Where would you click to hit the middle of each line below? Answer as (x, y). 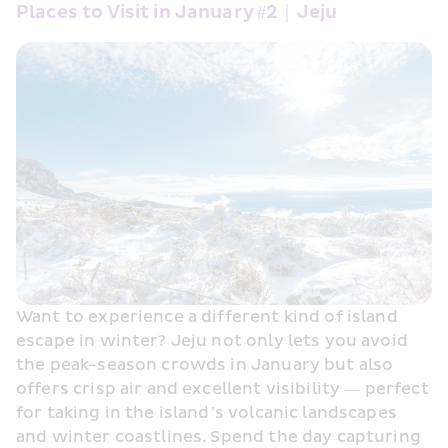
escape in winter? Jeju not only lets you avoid (212, 340)
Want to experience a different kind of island (207, 316)
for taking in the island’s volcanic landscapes (206, 412)
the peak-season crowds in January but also (205, 364)
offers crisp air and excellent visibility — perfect (222, 388)
